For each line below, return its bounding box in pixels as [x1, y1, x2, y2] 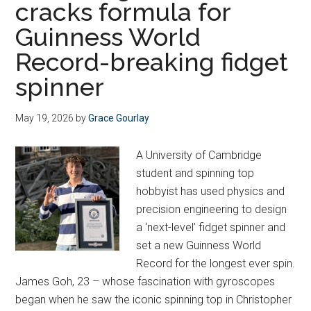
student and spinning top [136, 167, 255, 180]
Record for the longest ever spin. [136, 257, 296, 270]
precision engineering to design [136, 203, 287, 216]
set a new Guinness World [136, 239, 262, 252]
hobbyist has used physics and [136, 185, 285, 198]
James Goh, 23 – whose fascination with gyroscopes [15, 275, 276, 288]
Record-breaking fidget [15, 47, 289, 76]
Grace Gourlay [88, 112, 150, 124]
